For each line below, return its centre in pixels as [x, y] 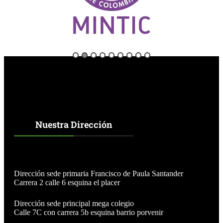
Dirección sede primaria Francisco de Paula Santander [99, 173]
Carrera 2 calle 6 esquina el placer [67, 182]
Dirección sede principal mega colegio [74, 203]
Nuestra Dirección [73, 124]
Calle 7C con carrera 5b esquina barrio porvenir [89, 212]
